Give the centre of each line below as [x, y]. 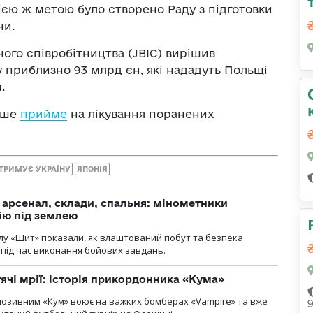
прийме [44, 114]
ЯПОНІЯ [92, 169]
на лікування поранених [141, 114]
